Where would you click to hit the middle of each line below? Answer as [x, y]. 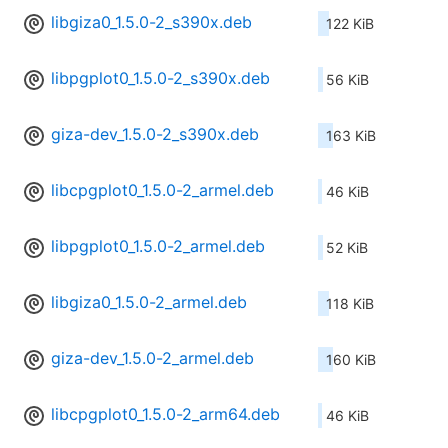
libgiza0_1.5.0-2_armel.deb [149, 302]
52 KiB [347, 248]
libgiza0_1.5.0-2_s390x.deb [151, 22]
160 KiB [351, 360]
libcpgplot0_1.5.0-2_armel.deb [162, 190]
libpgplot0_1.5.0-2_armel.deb [158, 246]
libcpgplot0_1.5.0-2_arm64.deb [165, 414]
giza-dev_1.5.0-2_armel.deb [152, 358]
